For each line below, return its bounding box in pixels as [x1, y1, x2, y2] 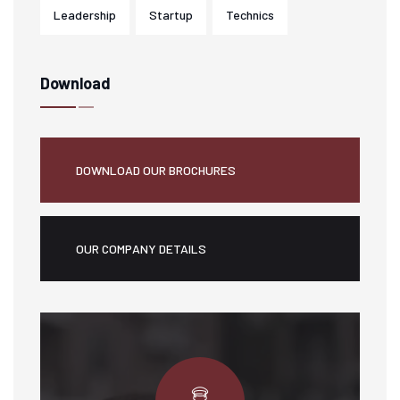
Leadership [54, 7, 116, 23]
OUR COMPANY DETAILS [76, 241, 206, 257]
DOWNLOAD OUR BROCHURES [76, 162, 236, 179]
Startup [149, 7, 193, 23]
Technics [226, 7, 274, 23]
